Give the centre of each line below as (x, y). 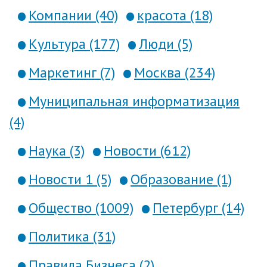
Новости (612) (147, 150)
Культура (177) (74, 44)
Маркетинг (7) (72, 72)
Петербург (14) (198, 208)
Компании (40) (73, 15)
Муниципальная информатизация (134, 101)
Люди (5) (166, 44)
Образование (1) (181, 179)
